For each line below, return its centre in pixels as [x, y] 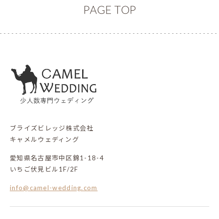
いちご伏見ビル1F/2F [44, 169]
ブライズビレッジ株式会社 [52, 128]
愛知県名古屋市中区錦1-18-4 [57, 158]
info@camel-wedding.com [54, 188]
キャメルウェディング [44, 140]
